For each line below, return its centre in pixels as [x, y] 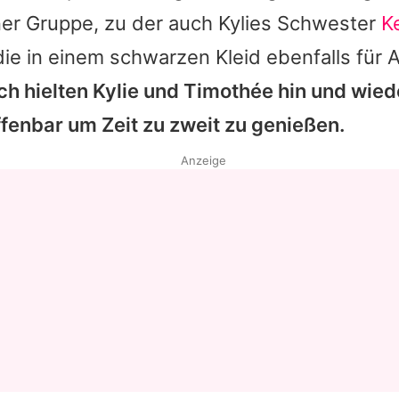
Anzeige [203, 160]
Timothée [228, 91]
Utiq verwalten [199, 108]
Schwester [326, 23]
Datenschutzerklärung [199, 32]
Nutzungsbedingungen [199, 70]
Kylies [245, 23]
